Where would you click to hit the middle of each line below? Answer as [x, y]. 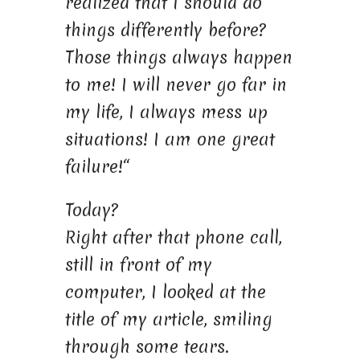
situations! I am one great [170, 139]
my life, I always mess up [166, 112]
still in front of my [138, 264]
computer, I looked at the [165, 292]
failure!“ [97, 166]
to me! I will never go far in [176, 84]
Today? [91, 210]
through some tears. [147, 346]
